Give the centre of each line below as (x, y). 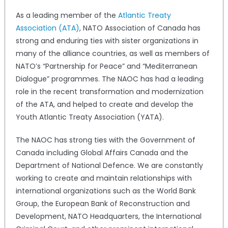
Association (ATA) (47, 28)
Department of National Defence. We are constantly (109, 165)
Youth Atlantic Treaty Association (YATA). (90, 117)
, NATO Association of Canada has (140, 28)
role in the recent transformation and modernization (109, 91)
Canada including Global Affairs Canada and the (102, 152)
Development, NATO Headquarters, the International (108, 216)
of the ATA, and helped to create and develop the (104, 104)
